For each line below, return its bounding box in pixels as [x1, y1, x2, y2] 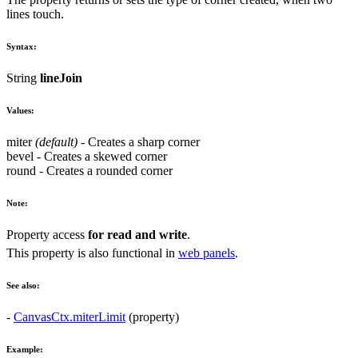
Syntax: [6, 41, 37, 51]
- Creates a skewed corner [34, 149, 167, 163]
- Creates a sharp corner [78, 134, 200, 149]
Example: [6, 344, 43, 355]
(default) [35, 134, 78, 149]
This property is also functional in [6, 246, 178, 261]
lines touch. [6, 6, 64, 21]
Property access [6, 227, 88, 241]
